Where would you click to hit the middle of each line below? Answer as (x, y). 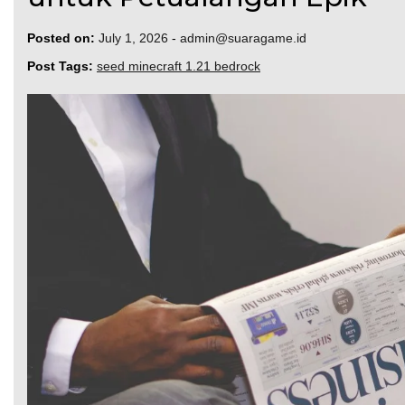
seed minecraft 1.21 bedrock (179, 66)
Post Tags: (62, 66)
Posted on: (61, 38)
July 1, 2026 (133, 38)
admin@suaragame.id (243, 38)
